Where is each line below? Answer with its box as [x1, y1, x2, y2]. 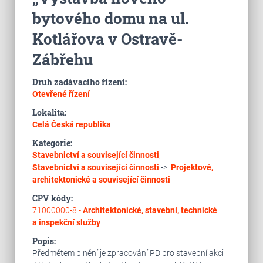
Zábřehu [32, 49, 93, 69]
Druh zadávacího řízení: [32, 76, 127, 87]
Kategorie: [32, 137, 72, 149]
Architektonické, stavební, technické [82, 205, 217, 215]
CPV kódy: [32, 193, 73, 204]
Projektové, [170, 163, 213, 172]
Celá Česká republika [32, 120, 111, 129]
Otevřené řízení [32, 89, 90, 99]
